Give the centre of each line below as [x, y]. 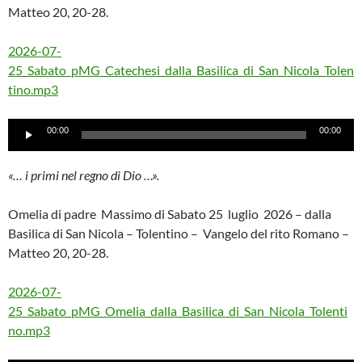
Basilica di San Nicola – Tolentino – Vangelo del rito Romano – [180, 233]
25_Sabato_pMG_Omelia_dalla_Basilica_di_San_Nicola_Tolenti [178, 311]
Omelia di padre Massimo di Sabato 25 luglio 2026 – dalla [170, 214]
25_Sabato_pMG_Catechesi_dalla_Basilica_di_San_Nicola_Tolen [181, 70]
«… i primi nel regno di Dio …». [84, 175]
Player [25, 147]
